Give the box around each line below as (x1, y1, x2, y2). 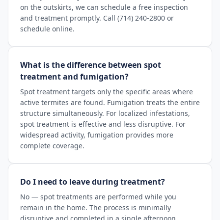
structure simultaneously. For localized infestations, (20, 109, 190, 118)
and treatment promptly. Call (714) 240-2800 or (20, 13, 174, 23)
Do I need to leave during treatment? (20, 176, 165, 187)
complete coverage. (20, 141, 84, 150)
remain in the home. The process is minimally (20, 203, 171, 212)
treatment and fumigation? (20, 71, 129, 82)
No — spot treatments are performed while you (20, 192, 176, 201)
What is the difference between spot (20, 59, 161, 70)
